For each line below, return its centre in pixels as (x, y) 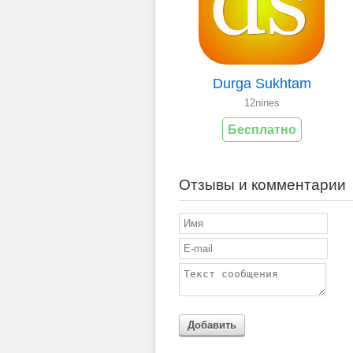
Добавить (212, 325)
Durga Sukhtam (262, 83)
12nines (262, 102)
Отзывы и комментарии (262, 184)
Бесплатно (262, 129)
